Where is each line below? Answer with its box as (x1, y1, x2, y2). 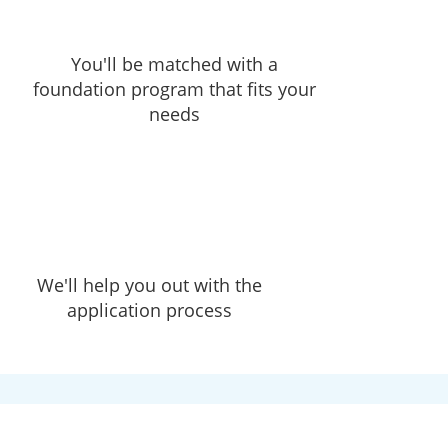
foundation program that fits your (32, 77, 316, 101)
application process (66, 298, 232, 322)
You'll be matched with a (70, 52, 278, 76)
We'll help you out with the (36, 273, 262, 297)
